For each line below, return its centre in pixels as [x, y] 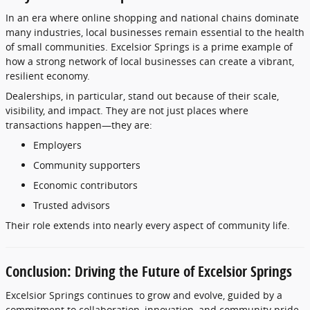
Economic [57, 185]
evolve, [211, 295]
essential [223, 32]
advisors [91, 205]
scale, [266, 96]
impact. [87, 110]
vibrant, [276, 61]
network [89, 61]
